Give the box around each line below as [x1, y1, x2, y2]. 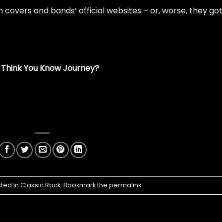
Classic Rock [20, 180, 60, 189]
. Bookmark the [60, 180, 109, 189]
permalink [109, 180, 141, 189]
